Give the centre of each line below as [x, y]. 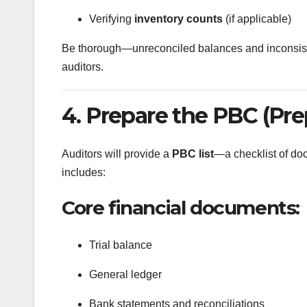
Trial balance [121, 245]
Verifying [112, 19]
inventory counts [179, 19]
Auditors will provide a [117, 154]
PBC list [193, 154]
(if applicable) [257, 19]
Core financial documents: [181, 208]
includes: [84, 173]
